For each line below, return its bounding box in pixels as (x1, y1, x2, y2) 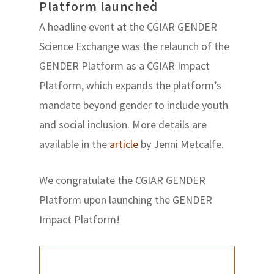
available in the (39, 137, 110, 151)
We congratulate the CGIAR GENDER (39, 173, 206, 187)
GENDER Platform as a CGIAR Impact (39, 59, 210, 73)
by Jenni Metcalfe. (141, 137, 224, 151)
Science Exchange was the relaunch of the (39, 39, 230, 53)
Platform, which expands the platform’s (39, 78, 222, 92)
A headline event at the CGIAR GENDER (39, 20, 218, 34)
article (109, 137, 141, 151)
